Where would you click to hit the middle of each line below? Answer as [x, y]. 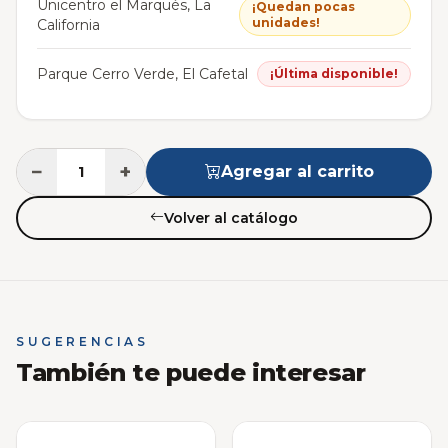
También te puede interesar [191, 373]
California [68, 24]
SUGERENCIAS [82, 342]
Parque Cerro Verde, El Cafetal [142, 73]
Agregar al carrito [297, 171]
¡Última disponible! [334, 73]
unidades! [286, 22]
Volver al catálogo [231, 217]
